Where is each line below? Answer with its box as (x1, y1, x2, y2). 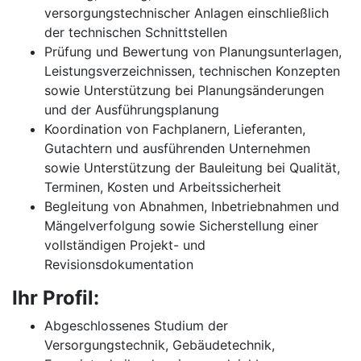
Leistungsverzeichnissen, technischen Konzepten (44, 63, 340, 79)
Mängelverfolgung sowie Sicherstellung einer (44, 218, 318, 234)
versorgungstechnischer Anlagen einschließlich (44, 5, 329, 21)
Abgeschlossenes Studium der (44, 317, 228, 334)
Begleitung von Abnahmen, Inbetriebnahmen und (44, 198, 339, 214)
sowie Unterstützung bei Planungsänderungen (44, 82, 324, 98)
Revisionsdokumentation (44, 256, 193, 272)
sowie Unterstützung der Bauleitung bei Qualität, (44, 160, 340, 176)
